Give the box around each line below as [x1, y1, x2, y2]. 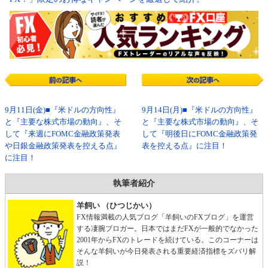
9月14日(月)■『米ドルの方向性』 [141, 106, 257, 115]
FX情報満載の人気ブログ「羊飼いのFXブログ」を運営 [77, 213, 254, 222]
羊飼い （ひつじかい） [77, 202, 156, 211]
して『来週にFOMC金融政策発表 [5, 130, 120, 139]
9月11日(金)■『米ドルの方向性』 [5, 106, 120, 115]
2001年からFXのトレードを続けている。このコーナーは [77, 236, 258, 245]
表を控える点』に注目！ [141, 142, 227, 151]
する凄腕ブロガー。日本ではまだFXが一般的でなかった [77, 224, 258, 233]
